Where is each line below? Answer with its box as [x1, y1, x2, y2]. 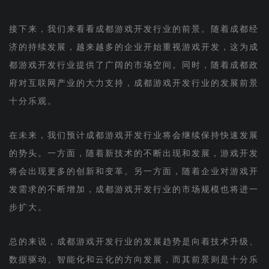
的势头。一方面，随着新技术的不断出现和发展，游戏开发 [8, 148, 259, 158]
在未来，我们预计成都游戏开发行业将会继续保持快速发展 [8, 130, 259, 140]
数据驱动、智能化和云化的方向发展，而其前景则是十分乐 [8, 255, 259, 264]
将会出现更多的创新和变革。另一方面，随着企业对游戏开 [8, 166, 259, 176]
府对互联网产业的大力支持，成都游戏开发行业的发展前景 [8, 78, 259, 88]
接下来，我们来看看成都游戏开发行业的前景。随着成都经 [8, 24, 259, 34]
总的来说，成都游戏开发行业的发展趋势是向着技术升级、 [8, 237, 259, 246]
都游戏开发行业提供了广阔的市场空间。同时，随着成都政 [8, 60, 259, 70]
